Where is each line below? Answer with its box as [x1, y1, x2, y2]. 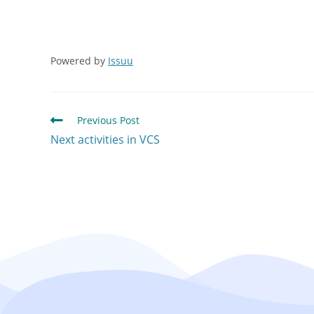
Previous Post [77, 114, 139, 128]
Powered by [50, 53, 108, 67]
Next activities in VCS [50, 132, 160, 148]
